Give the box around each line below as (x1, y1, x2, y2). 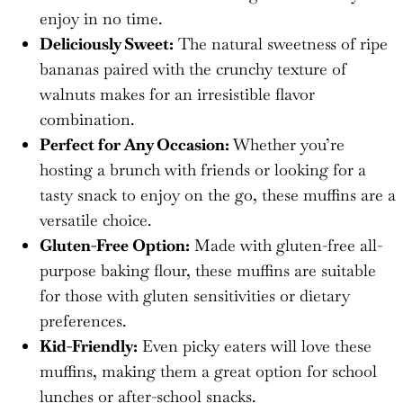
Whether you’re (229, 133, 345, 155)
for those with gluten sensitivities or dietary (40, 284, 350, 306)
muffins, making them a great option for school (40, 360, 377, 381)
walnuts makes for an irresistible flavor (40, 83, 315, 104)
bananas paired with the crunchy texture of (40, 58, 346, 79)
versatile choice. (40, 209, 151, 230)
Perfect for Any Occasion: (40, 133, 229, 155)
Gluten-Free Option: (40, 234, 190, 255)
